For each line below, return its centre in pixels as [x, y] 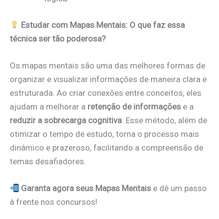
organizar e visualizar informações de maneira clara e [108, 79]
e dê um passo [179, 188]
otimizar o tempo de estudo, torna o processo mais [104, 134]
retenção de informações [134, 107]
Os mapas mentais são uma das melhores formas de [108, 66]
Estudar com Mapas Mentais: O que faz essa [103, 25]
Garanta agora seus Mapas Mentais [86, 188]
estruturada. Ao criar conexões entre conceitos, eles [106, 93]
